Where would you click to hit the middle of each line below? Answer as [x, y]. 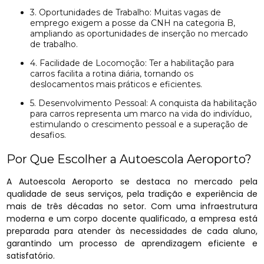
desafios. [48, 135]
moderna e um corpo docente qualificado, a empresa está [132, 218]
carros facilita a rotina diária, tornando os [112, 73]
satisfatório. [31, 255]
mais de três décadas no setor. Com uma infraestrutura [132, 206]
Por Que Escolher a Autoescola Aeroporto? [129, 159]
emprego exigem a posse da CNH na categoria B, [133, 23]
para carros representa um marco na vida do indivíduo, [141, 113]
